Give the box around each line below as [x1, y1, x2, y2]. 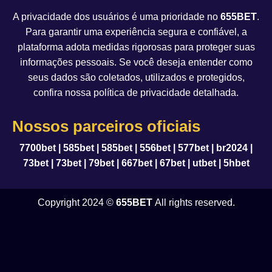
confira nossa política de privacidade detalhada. [33, 87, 239, 98]
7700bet [19, 143, 56, 154]
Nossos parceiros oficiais [12, 117, 200, 136]
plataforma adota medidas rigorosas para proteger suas [17, 42, 255, 53]
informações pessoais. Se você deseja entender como [19, 57, 253, 68]
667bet [121, 158, 152, 169]
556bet [140, 143, 171, 154]
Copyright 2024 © [37, 197, 116, 208]
